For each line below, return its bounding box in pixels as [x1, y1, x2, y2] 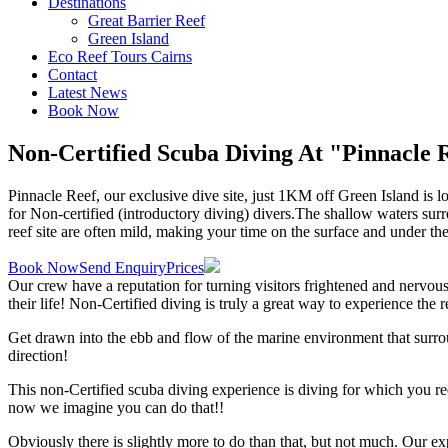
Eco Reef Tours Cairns [48, 48, 192, 65]
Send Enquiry [79, 258, 166, 276]
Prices [166, 258, 204, 276]
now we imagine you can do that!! [8, 398, 224, 416]
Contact [48, 66, 97, 83]
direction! [8, 346, 68, 364]
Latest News [48, 84, 127, 101]
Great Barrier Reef [88, 12, 205, 29]
